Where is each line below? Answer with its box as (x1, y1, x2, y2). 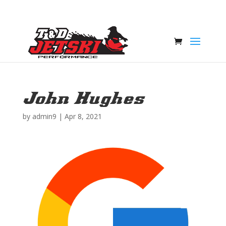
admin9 (32, 111, 56, 121)
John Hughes (22, 89, 145, 107)
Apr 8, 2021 (64, 111, 102, 121)
